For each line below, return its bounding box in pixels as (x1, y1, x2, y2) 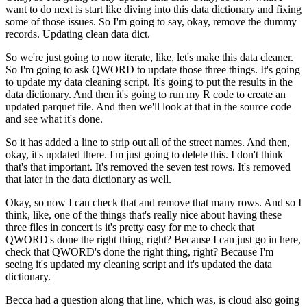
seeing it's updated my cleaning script (5, 258, 166, 271)
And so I (264, 197, 302, 209)
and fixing (258, 3, 302, 16)
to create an (236, 88, 286, 101)
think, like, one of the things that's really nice (5, 209, 198, 221)
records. (5, 28, 40, 40)
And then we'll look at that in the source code (96, 101, 291, 113)
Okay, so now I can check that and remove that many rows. (5, 197, 262, 209)
